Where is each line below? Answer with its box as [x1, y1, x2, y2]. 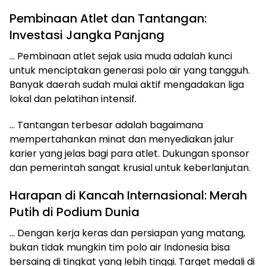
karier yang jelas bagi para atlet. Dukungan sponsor [9, 146, 249, 160]
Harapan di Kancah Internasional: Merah [9, 186, 247, 204]
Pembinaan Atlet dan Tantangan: [9, 9, 207, 27]
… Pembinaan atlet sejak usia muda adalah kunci [9, 49, 232, 63]
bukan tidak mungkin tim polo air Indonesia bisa [9, 240, 230, 254]
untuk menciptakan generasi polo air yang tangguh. [9, 63, 250, 77]
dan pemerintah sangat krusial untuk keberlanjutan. [9, 160, 251, 175]
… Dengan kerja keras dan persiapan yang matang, [9, 226, 245, 240]
